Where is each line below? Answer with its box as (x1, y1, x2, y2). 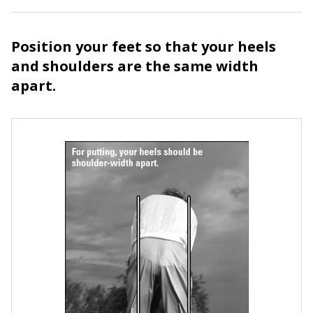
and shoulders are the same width (11, 56, 259, 75)
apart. (11, 75, 56, 95)
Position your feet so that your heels (11, 36, 276, 56)
